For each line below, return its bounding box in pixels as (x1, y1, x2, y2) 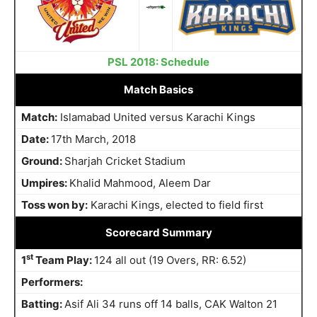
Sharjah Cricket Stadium (64, 154, 185, 168)
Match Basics (124, 82, 193, 96)
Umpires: (21, 175, 69, 190)
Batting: (21, 296, 64, 311)
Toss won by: (21, 197, 88, 212)
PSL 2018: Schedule (108, 54, 209, 69)
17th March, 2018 (51, 132, 136, 146)
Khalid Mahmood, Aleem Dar (69, 175, 211, 190)
